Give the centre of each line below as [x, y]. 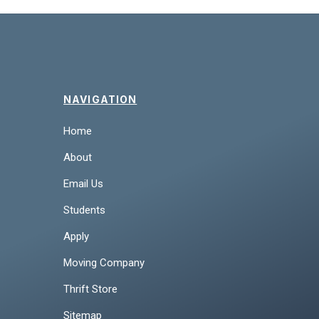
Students [85, 210]
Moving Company [104, 262]
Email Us [84, 183]
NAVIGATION [100, 99]
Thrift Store [91, 289]
